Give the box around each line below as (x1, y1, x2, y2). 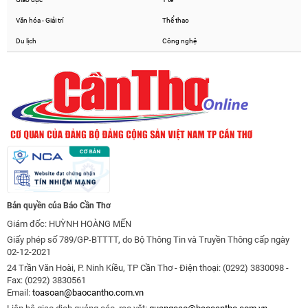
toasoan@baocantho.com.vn (32, 287, 144, 298)
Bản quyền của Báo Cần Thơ (7, 200, 111, 210)
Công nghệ (162, 37, 197, 45)
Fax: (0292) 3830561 (7, 274, 86, 285)
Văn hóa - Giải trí (15, 16, 63, 25)
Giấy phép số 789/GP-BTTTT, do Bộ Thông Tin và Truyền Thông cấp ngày (7, 234, 289, 245)
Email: (7, 287, 32, 298)
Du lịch (15, 37, 36, 45)
